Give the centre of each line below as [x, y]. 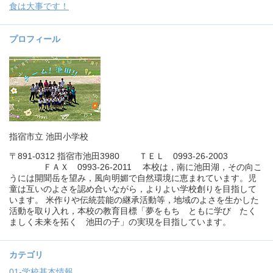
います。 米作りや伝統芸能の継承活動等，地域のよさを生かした [134, 200]
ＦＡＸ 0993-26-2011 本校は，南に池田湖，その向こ [136, 167]
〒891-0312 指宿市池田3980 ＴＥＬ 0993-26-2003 [124, 156]
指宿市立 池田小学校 [49, 136]
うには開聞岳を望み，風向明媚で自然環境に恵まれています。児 [133, 178]
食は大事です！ [39, 6]
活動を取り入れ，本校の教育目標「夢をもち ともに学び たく [133, 211]
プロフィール [35, 39]
